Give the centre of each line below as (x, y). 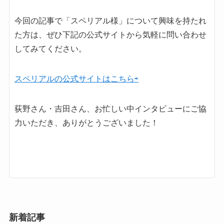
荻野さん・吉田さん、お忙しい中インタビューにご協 (110, 108)
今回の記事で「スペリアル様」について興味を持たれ (110, 20)
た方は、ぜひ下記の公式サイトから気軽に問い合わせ (110, 34)
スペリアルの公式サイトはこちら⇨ (76, 78)
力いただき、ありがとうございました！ (86, 122)
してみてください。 (50, 48)
